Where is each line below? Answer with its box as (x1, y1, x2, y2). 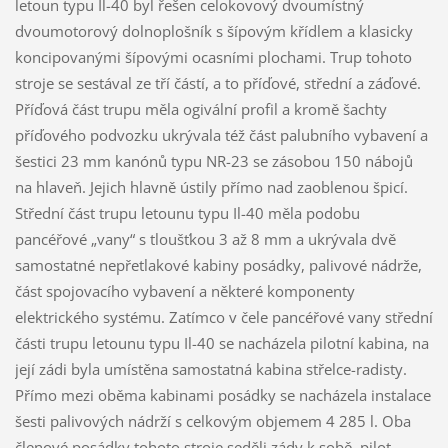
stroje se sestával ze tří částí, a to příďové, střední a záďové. (14, 72, 421, 93)
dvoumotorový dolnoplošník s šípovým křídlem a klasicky (14, 20, 413, 41)
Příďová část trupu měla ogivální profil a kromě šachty (14, 98, 387, 119)
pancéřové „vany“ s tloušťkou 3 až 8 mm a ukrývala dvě (14, 228, 396, 249)
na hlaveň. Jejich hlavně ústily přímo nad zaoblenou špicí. (14, 176, 408, 197)
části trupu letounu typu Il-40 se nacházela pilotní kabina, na (14, 332, 429, 353)
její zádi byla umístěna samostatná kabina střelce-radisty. (14, 358, 407, 379)
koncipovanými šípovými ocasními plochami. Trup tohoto (14, 46, 412, 67)
